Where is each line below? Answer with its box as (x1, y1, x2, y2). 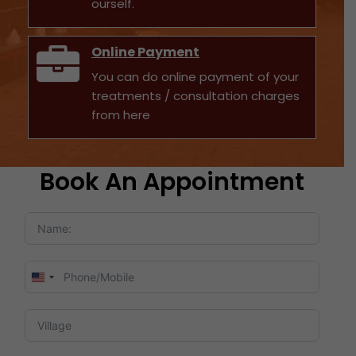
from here (91, 106, 150, 124)
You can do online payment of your (91, 68, 299, 86)
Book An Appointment (40, 165, 304, 199)
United (38, 273, 77, 290)
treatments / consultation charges (91, 87, 300, 105)
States (38, 292, 79, 309)
